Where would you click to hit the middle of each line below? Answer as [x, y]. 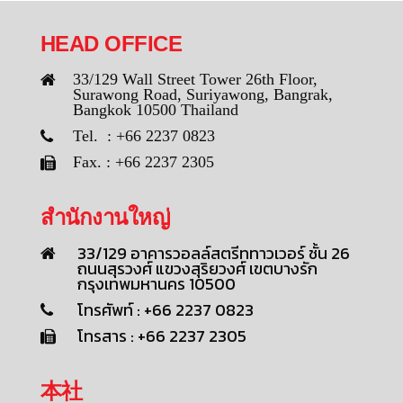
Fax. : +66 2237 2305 [143, 162]
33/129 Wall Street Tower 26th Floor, [195, 80]
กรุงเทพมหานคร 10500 [158, 284]
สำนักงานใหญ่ [105, 218]
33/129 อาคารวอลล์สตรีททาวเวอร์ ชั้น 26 [214, 254]
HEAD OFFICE [112, 44]
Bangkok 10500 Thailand [156, 110]
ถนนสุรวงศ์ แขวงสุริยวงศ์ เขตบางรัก [197, 269]
